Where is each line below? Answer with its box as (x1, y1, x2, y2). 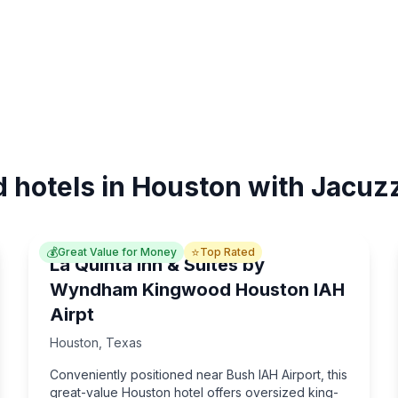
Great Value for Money (58, 245, 177, 259)
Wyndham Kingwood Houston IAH (50, 279, 345, 300)
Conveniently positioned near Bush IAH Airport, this (50, 367, 347, 382)
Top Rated (200, 245, 255, 259)
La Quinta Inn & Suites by (50, 254, 265, 275)
